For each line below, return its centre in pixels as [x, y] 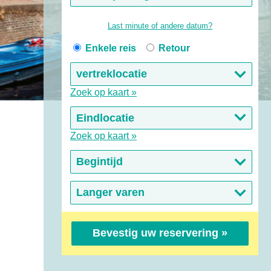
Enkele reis [109, 48]
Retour [173, 48]
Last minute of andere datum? [160, 26]
